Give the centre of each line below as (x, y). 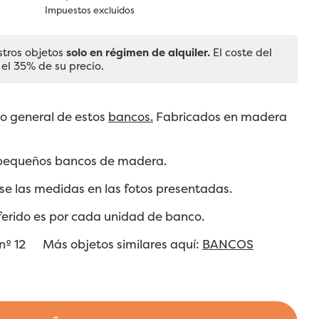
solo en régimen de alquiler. (138, 53)
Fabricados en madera (220, 117)
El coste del (241, 53)
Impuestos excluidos (90, 10)
